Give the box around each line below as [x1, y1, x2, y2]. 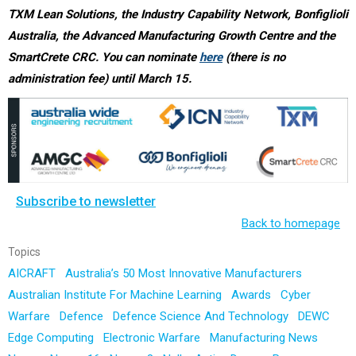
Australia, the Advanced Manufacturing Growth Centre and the [8, 28, 335, 43]
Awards [231, 288, 274, 302]
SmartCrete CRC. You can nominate [8, 49, 199, 64]
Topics [8, 246, 41, 258]
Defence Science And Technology [113, 309, 292, 323]
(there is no [222, 49, 285, 64]
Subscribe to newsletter [16, 194, 156, 209]
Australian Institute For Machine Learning [8, 288, 225, 302]
